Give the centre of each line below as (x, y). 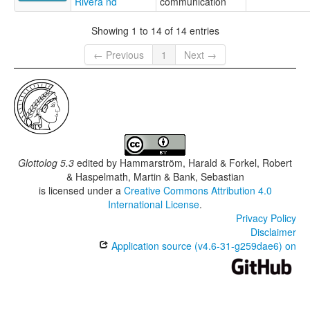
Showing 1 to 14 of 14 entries (155, 30)
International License (154, 204)
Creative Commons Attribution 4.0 (198, 191)
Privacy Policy (266, 218)
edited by (97, 163)
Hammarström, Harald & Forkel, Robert (206, 163)
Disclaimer (273, 232)
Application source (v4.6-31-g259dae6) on (202, 246)
